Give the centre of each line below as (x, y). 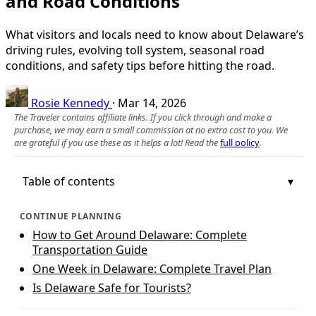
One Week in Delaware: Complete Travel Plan (152, 268)
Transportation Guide (90, 249)
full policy (240, 142)
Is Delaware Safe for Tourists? (112, 287)
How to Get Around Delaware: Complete (140, 235)
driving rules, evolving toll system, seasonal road (135, 50)
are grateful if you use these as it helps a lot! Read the (117, 142)
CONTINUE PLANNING (71, 216)
